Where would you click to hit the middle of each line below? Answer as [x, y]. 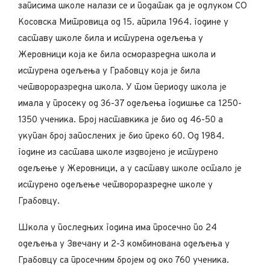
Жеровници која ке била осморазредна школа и [117, 55]
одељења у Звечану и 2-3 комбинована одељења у [124, 244]
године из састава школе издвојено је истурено [118, 152]
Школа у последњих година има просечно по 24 [118, 228]
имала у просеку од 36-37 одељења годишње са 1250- [130, 104]
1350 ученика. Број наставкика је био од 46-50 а [121, 120]
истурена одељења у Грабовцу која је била [109, 71]
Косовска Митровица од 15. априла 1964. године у [123, 22]
